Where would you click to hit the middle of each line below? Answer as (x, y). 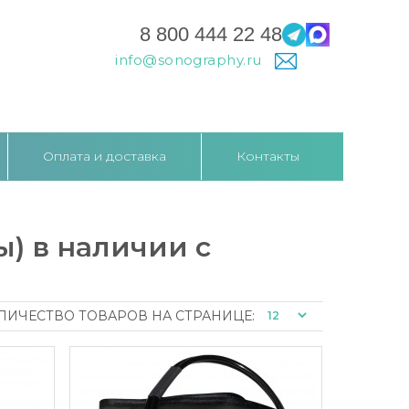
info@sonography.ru (190, 60)
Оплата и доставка (105, 156)
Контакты (268, 156)
